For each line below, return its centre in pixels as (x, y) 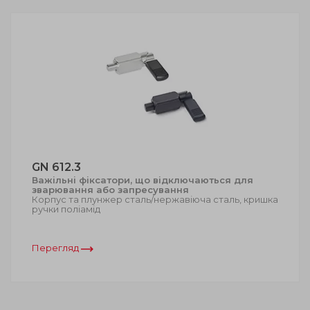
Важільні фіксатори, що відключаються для (143, 180)
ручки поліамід (66, 209)
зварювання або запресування (110, 190)
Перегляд (56, 248)
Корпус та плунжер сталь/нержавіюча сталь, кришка (155, 200)
